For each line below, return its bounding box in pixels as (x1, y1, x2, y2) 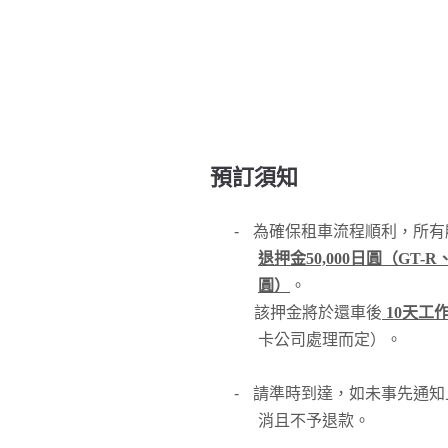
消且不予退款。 (258, 412, 370, 429)
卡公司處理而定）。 (258, 331, 402, 348)
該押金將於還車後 (234, 304, 382, 321)
